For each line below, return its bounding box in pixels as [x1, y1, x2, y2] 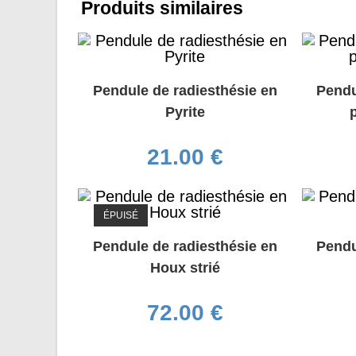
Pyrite [164, 104, 205, 120]
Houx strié [149, 259, 220, 276]
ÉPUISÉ [103, 209, 139, 221]
